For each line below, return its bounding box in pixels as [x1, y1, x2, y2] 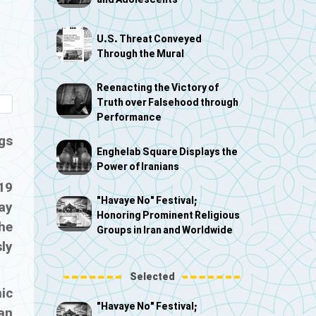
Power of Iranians [96, 159, 179, 175]
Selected [129, 269, 175, 285]
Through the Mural [96, 47, 184, 62]
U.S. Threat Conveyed [96, 32, 202, 47]
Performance [96, 111, 162, 126]
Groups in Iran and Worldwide [96, 224, 233, 239]
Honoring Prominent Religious [96, 209, 240, 224]
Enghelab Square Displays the [96, 145, 238, 160]
